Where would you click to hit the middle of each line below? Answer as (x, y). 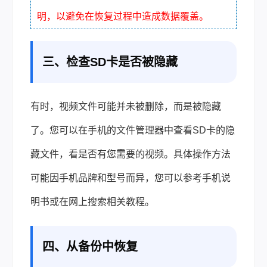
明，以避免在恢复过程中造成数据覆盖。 (123, 16)
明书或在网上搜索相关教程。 (92, 201)
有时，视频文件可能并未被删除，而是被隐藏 (126, 106)
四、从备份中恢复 (90, 246)
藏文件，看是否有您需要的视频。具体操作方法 (131, 154)
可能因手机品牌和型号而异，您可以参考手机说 (131, 178)
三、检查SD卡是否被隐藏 (110, 62)
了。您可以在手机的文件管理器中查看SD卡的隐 (133, 130)
